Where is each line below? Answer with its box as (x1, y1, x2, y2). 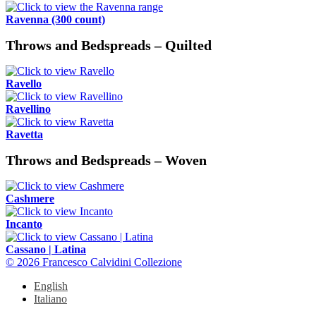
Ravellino (6, 103, 51, 116)
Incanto (6, 218, 42, 231)
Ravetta (6, 128, 43, 141)
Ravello (6, 78, 42, 90)
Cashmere (6, 193, 54, 205)
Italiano (34, 293, 67, 305)
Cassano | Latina (6, 243, 86, 256)
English (34, 280, 68, 293)
